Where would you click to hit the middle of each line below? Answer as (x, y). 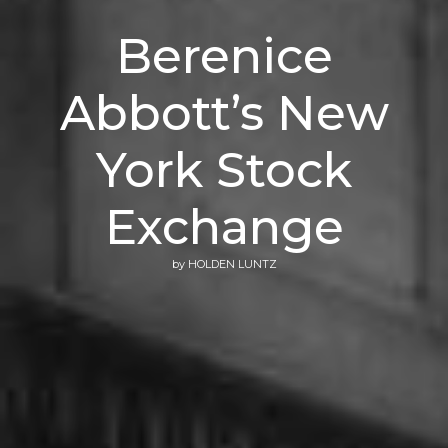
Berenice (224, 56)
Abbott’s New (224, 113)
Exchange (224, 227)
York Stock (224, 170)
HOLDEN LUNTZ (232, 264)
